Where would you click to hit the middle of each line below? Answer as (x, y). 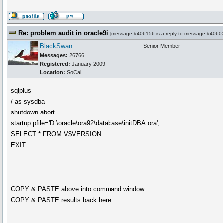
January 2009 (88, 64)
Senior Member (162, 46)
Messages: (54, 55)
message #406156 (133, 34)
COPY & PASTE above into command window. (79, 189)
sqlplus (21, 90)
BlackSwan (56, 46)
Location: (53, 72)
